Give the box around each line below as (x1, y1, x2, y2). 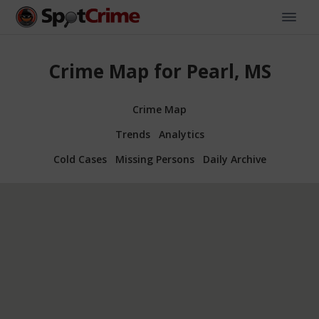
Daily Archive (202, 152, 266, 166)
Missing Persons (115, 152, 194, 166)
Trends (115, 127, 150, 141)
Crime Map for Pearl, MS (48, 58, 271, 85)
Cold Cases (53, 152, 107, 166)
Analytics (158, 127, 204, 141)
